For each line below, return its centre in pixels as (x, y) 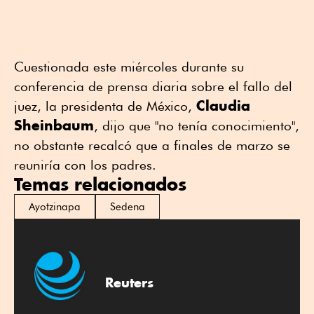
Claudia (223, 106)
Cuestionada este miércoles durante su (129, 67)
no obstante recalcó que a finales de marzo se (152, 145)
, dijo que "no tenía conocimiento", (197, 126)
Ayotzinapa (55, 207)
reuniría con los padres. (85, 165)
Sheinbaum (54, 125)
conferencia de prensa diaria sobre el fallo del (153, 87)
